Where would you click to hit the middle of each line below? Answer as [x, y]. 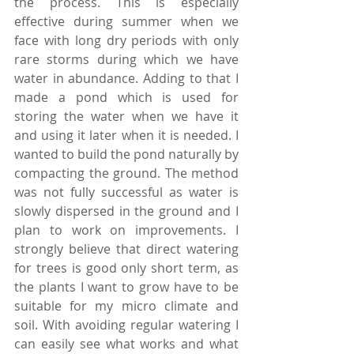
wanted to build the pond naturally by [126, 154]
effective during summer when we [126, 21]
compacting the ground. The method [126, 173]
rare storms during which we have [126, 59]
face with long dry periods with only [126, 40]
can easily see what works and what [126, 343]
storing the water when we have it [126, 116]
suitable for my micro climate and [126, 305]
